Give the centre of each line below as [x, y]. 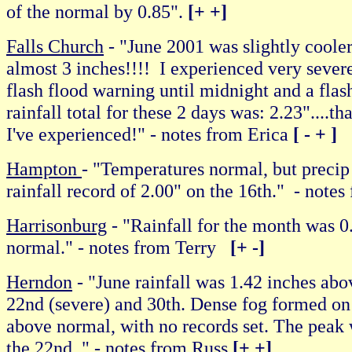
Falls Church [55, 46]
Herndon [39, 282]
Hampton [44, 169]
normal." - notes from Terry [118, 247]
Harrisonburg [57, 225]
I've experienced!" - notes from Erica [150, 134]
